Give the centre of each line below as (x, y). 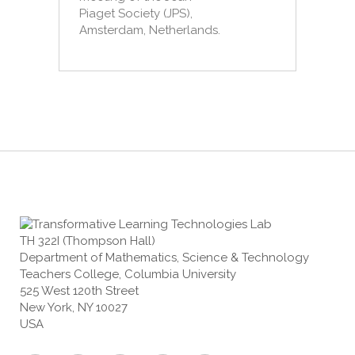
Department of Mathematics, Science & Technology (164, 258)
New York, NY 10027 (74, 307)
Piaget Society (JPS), (136, 13)
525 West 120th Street (79, 291)
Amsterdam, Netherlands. (150, 30)
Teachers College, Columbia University (128, 274)
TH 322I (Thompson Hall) (88, 241)
